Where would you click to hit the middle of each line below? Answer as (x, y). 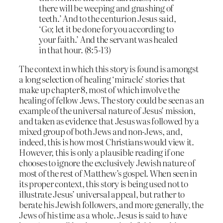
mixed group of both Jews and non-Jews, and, (101, 131)
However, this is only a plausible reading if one (102, 152)
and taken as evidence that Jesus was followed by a (109, 121)
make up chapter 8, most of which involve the (99, 90)
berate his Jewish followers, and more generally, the (111, 205)
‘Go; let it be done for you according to (106, 29)
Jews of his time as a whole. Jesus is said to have (103, 215)
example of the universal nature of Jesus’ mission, (108, 111)
